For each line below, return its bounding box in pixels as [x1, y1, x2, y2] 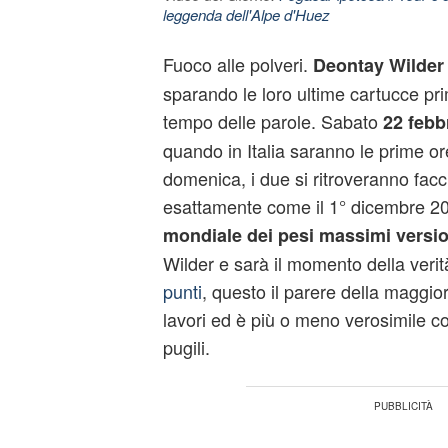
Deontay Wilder [312, 52, 444, 78]
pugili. [162, 334, 210, 360]
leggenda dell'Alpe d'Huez [162, 4, 330, 25]
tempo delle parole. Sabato [162, 108, 383, 134]
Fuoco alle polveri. [162, 51, 313, 77]
